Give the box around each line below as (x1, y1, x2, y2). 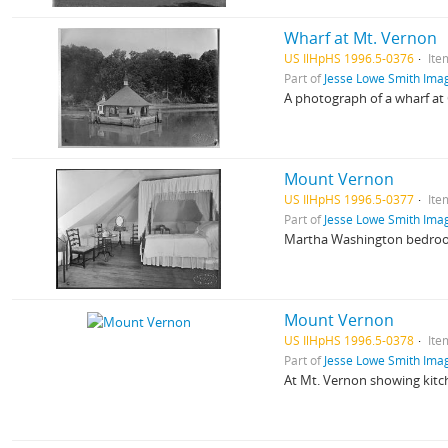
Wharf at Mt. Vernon (284, 27, 438, 49)
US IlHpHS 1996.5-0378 (284, 332, 415, 348)
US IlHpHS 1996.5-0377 (284, 191, 415, 207)
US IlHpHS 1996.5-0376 (284, 50, 415, 66)
